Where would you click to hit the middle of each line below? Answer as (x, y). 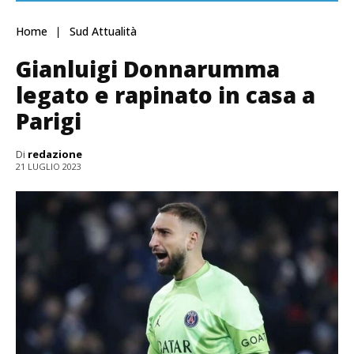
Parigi (49, 121)
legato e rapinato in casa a (166, 95)
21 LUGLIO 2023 (49, 167)
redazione (55, 154)
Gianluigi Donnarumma (148, 69)
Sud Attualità (103, 32)
